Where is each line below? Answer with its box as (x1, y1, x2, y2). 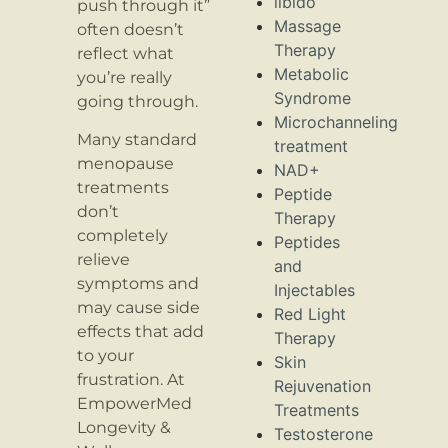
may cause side (77, 298, 201, 318)
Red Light (274, 304, 346, 325)
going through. (77, 91, 199, 111)
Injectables (274, 280, 355, 301)
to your (77, 346, 135, 366)
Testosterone (274, 424, 373, 445)
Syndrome (274, 88, 351, 109)
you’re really (77, 67, 173, 87)
